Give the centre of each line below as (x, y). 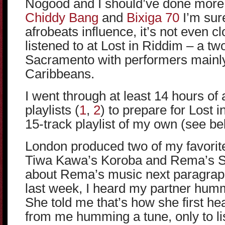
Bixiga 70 (153, 18)
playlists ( (52, 110)
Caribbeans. (60, 74)
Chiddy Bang (62, 18)
